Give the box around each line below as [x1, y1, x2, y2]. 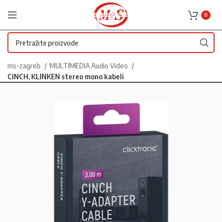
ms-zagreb [7, 61, 42, 70]
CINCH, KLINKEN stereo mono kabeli [7, 72, 124, 81]
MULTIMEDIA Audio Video [50, 61, 129, 70]
